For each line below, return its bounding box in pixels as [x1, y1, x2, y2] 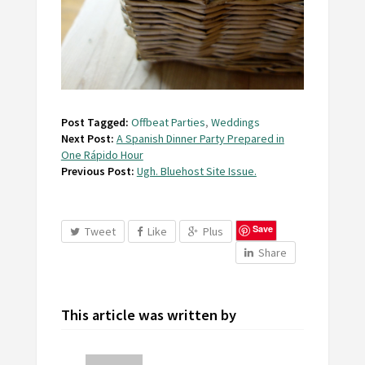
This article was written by [60, 306, 236, 325]
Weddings [210, 115, 260, 130]
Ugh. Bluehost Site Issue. [136, 164, 257, 179]
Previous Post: [60, 164, 134, 179]
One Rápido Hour [60, 147, 143, 163]
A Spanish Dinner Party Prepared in [116, 131, 284, 147]
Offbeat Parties [130, 115, 205, 130]
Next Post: [60, 131, 114, 147]
